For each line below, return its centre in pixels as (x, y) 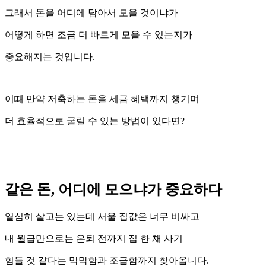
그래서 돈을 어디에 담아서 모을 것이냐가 (91, 13)
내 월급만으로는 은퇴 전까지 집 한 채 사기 (94, 238)
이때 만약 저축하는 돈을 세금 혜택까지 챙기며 (102, 99)
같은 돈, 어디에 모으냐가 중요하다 (113, 189)
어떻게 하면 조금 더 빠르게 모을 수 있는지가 (99, 35)
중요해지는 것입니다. (50, 57)
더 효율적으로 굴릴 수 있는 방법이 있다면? (95, 121)
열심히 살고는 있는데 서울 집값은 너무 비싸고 (102, 216)
